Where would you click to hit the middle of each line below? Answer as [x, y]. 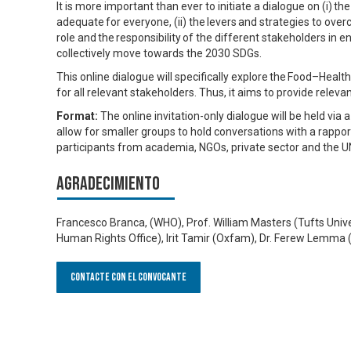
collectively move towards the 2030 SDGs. [159, 53]
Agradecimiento [108, 183]
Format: [77, 116]
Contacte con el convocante [128, 277]
